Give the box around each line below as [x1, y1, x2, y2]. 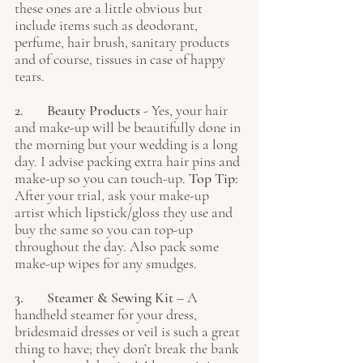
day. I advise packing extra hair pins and [15, 152, 243, 170]
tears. [15, 67, 45, 85]
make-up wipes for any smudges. [15, 254, 200, 272]
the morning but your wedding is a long [15, 135, 241, 153]
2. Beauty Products [47, 101, 140, 119]
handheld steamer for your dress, [15, 305, 200, 323]
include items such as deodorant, [15, 16, 201, 34]
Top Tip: [189, 169, 238, 187]
